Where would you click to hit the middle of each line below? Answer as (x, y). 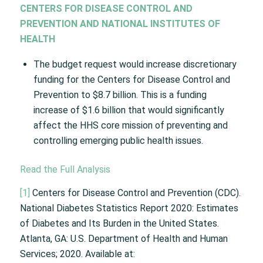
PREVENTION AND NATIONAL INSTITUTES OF (120, 24)
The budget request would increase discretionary (135, 65)
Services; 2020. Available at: (77, 254)
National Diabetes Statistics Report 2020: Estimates (129, 208)
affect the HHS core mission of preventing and (130, 126)
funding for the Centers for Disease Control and (131, 80)
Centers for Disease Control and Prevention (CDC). (135, 193)
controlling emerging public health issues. (118, 141)
